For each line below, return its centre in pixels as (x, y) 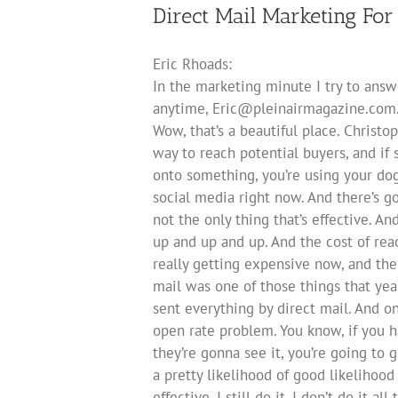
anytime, (183, 108)
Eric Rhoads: (192, 64)
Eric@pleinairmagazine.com (304, 108)
